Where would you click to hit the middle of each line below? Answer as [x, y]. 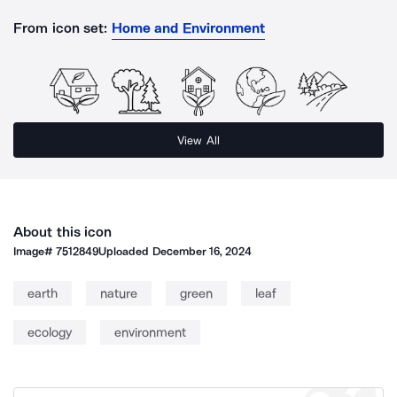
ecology [50, 332]
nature [119, 293]
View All [198, 140]
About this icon [63, 232]
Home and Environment [188, 28]
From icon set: [61, 28]
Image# [35, 251]
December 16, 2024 [202, 251]
